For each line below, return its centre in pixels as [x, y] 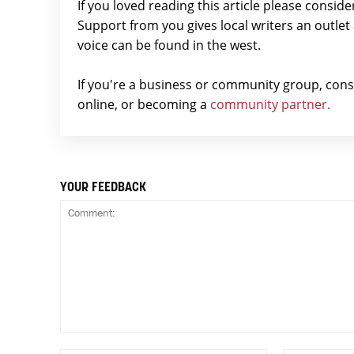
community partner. [270, 104]
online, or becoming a [144, 104]
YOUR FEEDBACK [103, 188]
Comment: [87, 339]
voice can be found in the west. [169, 45]
